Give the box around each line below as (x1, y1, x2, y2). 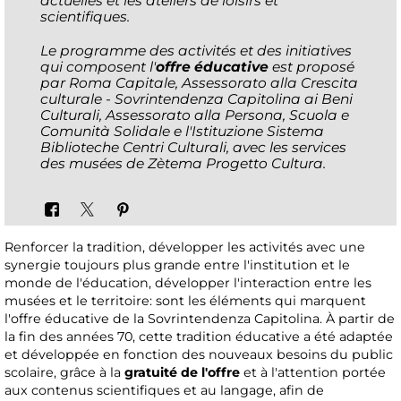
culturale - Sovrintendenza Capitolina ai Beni (40, 90, 353, 107)
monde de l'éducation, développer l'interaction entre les (4, 275, 371, 292)
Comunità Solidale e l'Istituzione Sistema (40, 122, 324, 140)
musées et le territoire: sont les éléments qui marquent (4, 293, 366, 310)
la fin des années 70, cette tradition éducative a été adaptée (4, 328, 393, 346)
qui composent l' (40, 57, 156, 75)
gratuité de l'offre (124, 364, 240, 381)
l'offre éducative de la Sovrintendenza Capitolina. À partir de (4, 311, 395, 328)
